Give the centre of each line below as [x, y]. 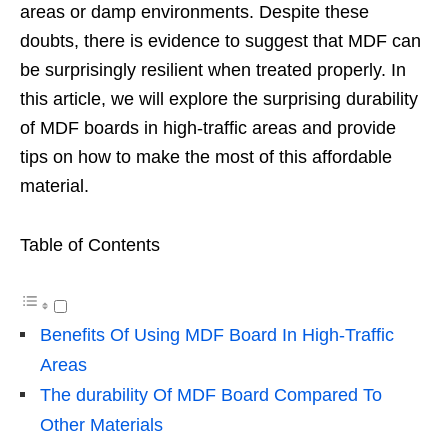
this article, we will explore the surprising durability [219, 98]
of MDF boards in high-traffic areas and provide [208, 127]
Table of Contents [90, 244]
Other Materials [101, 424]
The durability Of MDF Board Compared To [211, 394]
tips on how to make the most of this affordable [206, 156]
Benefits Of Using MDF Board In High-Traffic [217, 334]
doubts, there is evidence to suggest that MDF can [220, 40]
